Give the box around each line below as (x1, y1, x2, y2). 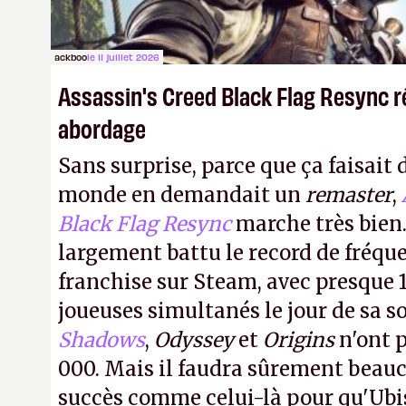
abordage (58, 111, 146, 143)
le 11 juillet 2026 (87, 51, 159, 63)
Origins (263, 327, 334, 353)
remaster (305, 182, 392, 208)
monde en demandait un (58, 182, 305, 208)
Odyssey (154, 327, 234, 353)
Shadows (58, 327, 145, 353)
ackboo (54, 51, 87, 63)
